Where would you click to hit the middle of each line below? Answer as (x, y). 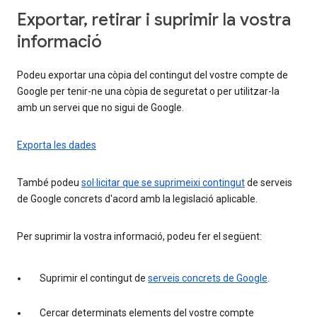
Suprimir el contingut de (94, 278)
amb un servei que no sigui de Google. (100, 107)
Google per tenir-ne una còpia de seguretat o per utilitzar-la (148, 91)
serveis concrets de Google (208, 278)
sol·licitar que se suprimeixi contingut (163, 182)
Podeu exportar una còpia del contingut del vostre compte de (152, 75)
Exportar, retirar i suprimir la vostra (154, 19)
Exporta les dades (57, 145)
